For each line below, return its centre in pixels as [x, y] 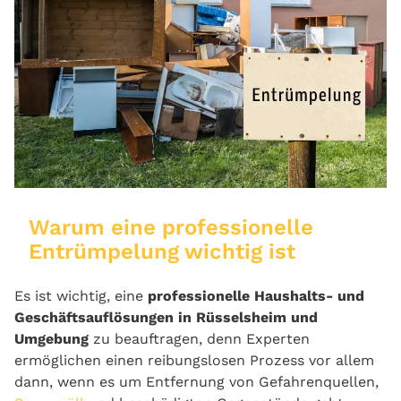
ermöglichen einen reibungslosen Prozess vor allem [194, 361]
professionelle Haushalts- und [256, 296]
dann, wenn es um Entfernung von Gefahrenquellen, [196, 382]
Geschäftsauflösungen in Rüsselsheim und [166, 318]
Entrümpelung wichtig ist [162, 252]
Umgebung [51, 339]
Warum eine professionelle [171, 228]
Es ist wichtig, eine [81, 296]
